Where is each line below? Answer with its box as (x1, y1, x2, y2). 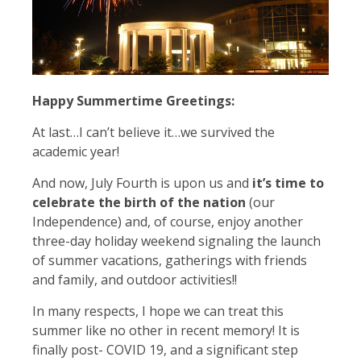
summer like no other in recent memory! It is (32, 321, 300, 339)
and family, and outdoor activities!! (32, 270, 237, 288)
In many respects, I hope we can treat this (32, 301, 284, 320)
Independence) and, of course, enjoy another (32, 212, 303, 230)
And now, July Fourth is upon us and (32, 173, 252, 192)
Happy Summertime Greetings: (32, 91, 234, 110)
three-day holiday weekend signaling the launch (32, 231, 321, 250)
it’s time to (252, 173, 324, 192)
